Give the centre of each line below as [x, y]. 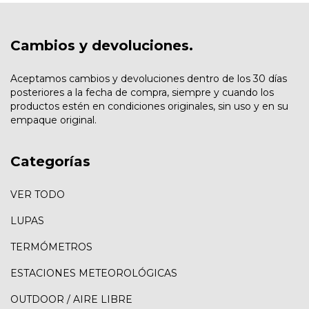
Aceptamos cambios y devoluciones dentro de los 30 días [149, 79]
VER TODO [38, 194]
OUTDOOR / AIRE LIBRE [71, 299]
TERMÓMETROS [51, 247]
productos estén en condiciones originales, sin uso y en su [149, 107]
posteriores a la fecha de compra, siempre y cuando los [142, 93]
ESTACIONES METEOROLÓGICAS [94, 273]
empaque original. [53, 120]
